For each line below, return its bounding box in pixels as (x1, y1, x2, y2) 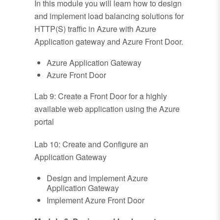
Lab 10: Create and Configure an (34, 138, 148, 150)
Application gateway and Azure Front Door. (34, 36, 183, 48)
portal (34, 116, 54, 128)
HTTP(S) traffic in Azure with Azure (34, 23, 156, 35)
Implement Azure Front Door (47, 194, 144, 206)
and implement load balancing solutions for (34, 10, 184, 22)
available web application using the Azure (34, 103, 180, 115)
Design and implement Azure (47, 172, 148, 184)
